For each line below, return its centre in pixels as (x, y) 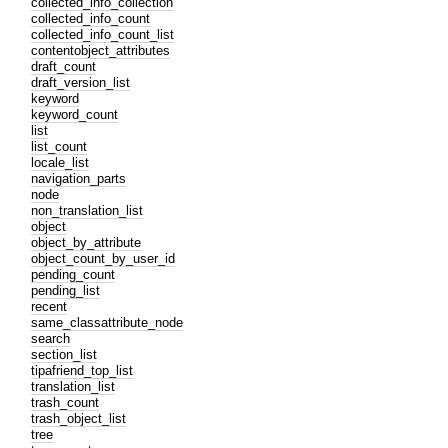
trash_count (65, 402)
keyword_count (75, 114)
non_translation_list (87, 210)
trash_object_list (79, 418)
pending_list (66, 290)
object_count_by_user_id (103, 258)
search (51, 338)
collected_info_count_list (103, 34)
